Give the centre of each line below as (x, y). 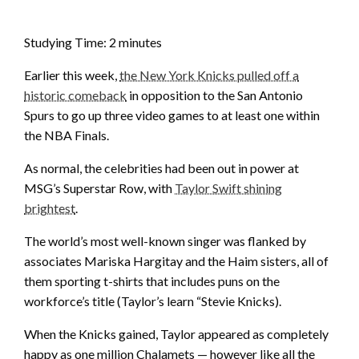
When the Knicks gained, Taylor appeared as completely (176, 334)
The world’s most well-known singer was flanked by (165, 241)
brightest (50, 208)
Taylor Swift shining (228, 188)
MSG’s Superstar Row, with (99, 188)
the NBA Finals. (67, 135)
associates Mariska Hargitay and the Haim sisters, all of (176, 261)
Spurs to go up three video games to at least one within (172, 115)
